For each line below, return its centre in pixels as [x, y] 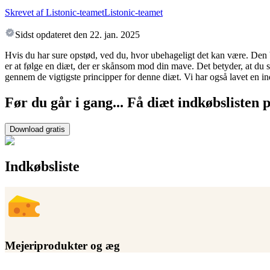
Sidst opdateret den [51, 35]
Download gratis [37, 130]
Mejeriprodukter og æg [62, 245]
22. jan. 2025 [115, 35]
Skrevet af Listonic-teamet [55, 13]
